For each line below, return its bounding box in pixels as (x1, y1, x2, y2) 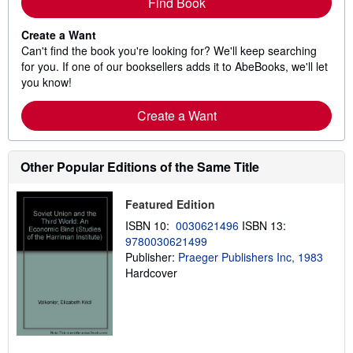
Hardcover (124, 264, 177, 281)
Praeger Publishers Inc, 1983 (177, 248, 323, 265)
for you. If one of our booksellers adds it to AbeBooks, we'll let (21, 58, 328, 74)
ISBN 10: (124, 217, 176, 233)
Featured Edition (124, 195, 215, 212)
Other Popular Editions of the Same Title (20, 157, 259, 176)
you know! (21, 73, 72, 90)
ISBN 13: (241, 217, 289, 233)
